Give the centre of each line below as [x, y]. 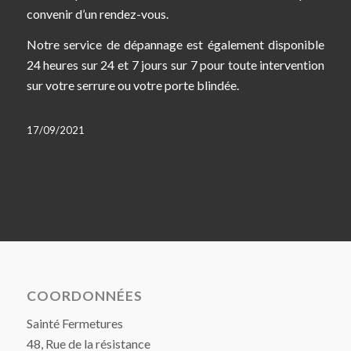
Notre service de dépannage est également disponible [175, 45]
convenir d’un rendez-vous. [97, 13]
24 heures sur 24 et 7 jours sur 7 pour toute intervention [175, 65]
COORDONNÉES [84, 295]
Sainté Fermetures [74, 324]
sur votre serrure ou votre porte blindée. [132, 85]
